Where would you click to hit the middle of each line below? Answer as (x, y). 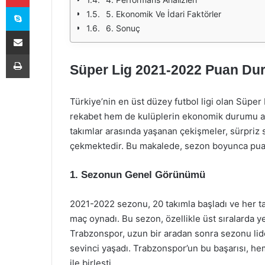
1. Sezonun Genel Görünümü (138, 175)
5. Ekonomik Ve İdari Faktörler (164, 14)
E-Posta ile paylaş (41, 30)
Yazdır (40, 54)
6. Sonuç (123, 28)
